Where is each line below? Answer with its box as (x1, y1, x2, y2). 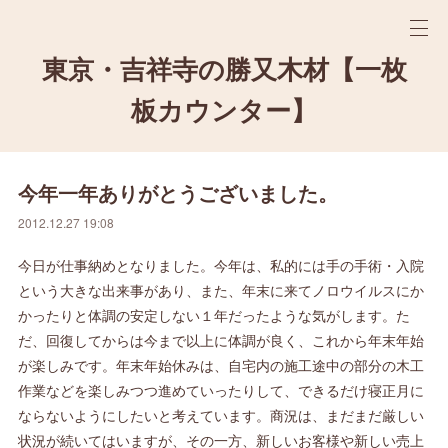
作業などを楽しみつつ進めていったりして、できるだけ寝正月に (18, 380, 425, 400)
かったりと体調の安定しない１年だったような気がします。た (18, 305, 411, 325)
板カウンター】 (131, 96, 317, 126)
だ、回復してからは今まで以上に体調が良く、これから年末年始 (18, 330, 425, 350)
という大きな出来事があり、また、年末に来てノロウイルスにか (18, 280, 425, 300)
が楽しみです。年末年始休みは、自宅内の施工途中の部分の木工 (18, 355, 425, 375)
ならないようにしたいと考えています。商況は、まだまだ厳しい (18, 405, 425, 425)
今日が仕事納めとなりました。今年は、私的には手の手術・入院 (18, 255, 425, 275)
